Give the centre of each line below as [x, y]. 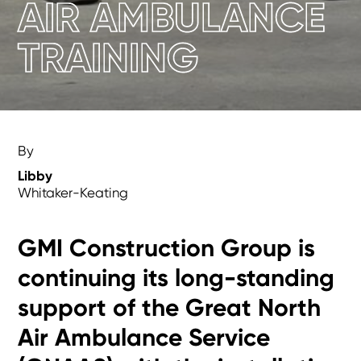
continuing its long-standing [176, 278]
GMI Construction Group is [167, 248]
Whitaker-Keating [73, 192]
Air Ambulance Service [144, 337]
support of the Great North [170, 307]
